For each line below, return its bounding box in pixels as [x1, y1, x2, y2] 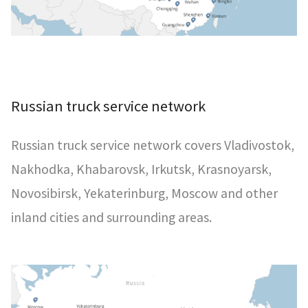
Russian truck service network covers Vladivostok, [11, 135, 294, 154]
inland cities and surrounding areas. [11, 208, 212, 226]
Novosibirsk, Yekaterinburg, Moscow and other [11, 184, 278, 202]
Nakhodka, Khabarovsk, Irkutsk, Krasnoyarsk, [11, 159, 272, 178]
